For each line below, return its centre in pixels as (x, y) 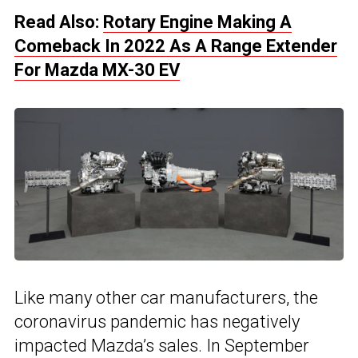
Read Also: (59, 22)
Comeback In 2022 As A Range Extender (176, 46)
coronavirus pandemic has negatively (157, 322)
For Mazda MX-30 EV (97, 70)
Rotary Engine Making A (197, 22)
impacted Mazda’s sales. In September (162, 346)
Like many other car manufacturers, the (166, 298)
